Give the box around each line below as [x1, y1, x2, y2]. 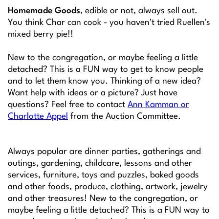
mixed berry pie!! [8, 30, 73, 39]
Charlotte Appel [8, 112, 68, 121]
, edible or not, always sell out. [80, 7, 197, 16]
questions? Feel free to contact [8, 101, 128, 109]
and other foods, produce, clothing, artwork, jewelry [8, 183, 208, 192]
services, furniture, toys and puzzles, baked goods [8, 171, 199, 180]
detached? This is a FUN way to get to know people [8, 66, 203, 74]
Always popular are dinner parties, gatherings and [8, 148, 201, 156]
